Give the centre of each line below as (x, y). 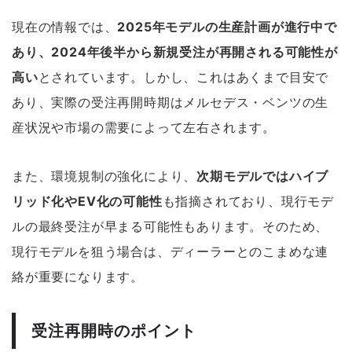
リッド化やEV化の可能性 (87, 201)
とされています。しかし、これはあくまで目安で (183, 77)
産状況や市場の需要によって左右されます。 (144, 127)
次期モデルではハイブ (263, 176)
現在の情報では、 (65, 26)
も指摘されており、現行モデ (248, 201)
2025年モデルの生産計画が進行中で (227, 26)
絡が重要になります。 (78, 276)
